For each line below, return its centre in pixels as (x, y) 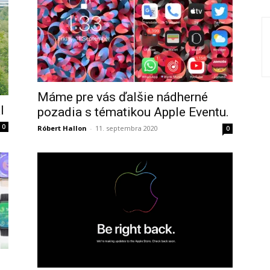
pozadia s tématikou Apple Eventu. (133, 112)
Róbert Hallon (62, 128)
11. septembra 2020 (127, 128)
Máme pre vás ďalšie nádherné (123, 97)
